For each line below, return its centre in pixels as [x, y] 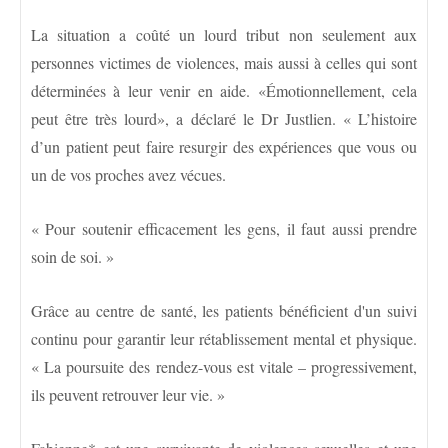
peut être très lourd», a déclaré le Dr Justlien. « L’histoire [224, 118]
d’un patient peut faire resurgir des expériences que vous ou [224, 146]
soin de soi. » [72, 256]
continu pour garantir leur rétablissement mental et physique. [224, 338]
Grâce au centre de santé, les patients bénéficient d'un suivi [224, 310]
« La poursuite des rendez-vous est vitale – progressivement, [224, 366]
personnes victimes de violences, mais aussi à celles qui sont [224, 62]
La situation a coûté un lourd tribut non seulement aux [224, 34]
